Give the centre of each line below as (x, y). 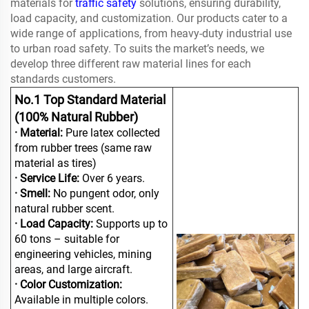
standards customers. (63, 79)
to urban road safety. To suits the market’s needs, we (137, 49)
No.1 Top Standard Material (90, 100)
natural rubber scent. (64, 209)
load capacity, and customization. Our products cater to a (149, 19)
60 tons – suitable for (67, 239)
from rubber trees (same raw (83, 148)
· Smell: (34, 194)
